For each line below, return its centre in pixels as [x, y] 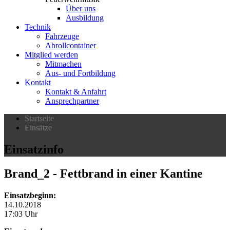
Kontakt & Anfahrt [76, 92]
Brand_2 [27, 173]
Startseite [39, 118]
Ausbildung [85, 18]
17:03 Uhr [21, 214]
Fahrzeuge [62, 36]
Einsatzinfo [34, 149]
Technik [38, 27]
